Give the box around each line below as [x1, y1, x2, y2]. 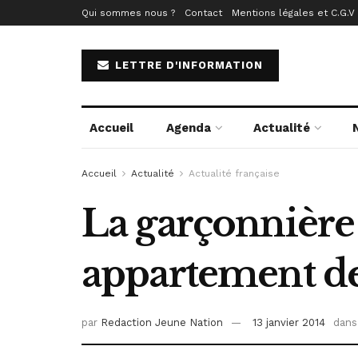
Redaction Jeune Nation [101, 316, 223, 329]
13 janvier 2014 [253, 316, 325, 329]
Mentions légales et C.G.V [232, 7, 355, 18]
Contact [185, 7, 222, 18]
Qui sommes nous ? [82, 7, 175, 18]
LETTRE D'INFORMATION [111, 59, 263, 71]
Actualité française [189, 168, 280, 179]
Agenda [165, 121, 211, 135]
